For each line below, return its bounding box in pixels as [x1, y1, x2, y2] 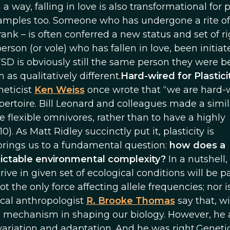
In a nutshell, [168, 154, 227, 165]
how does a [169, 140, 225, 151]
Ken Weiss [34, 84, 85, 95]
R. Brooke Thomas [86, 195, 175, 206]
